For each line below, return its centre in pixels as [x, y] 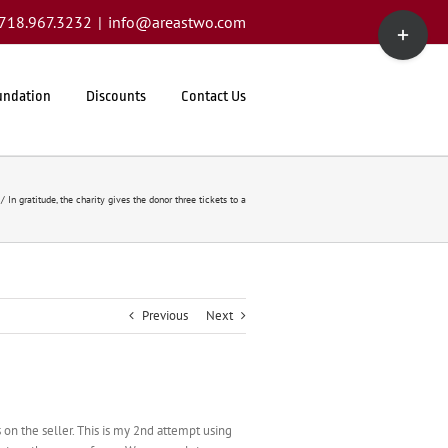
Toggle [395, 18]
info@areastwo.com [177, 22]
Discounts [116, 96]
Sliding [396, 38]
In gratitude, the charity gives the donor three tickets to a [127, 199]
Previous [165, 315]
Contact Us [213, 96]
